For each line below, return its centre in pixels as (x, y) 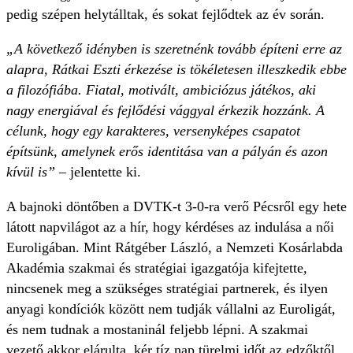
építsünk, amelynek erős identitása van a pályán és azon (167, 152)
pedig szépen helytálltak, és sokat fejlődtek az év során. (165, 15)
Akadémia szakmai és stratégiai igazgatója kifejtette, (157, 268)
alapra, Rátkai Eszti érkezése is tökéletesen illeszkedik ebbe (176, 70)
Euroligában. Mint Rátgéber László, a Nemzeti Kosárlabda (175, 248)
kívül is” (33, 172)
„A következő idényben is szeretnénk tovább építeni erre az (174, 49)
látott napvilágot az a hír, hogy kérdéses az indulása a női (170, 227)
